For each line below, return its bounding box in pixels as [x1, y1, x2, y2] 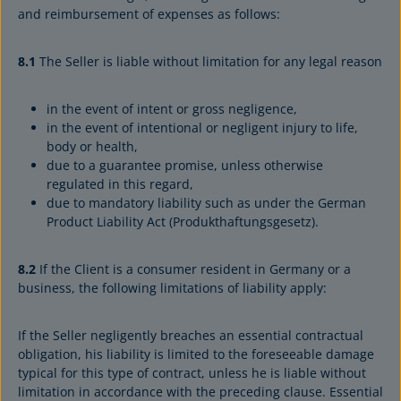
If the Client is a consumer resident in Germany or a [36, 260, 351, 277]
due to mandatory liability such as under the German [47, 194, 366, 211]
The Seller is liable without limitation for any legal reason [36, 53, 382, 70]
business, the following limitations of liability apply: [18, 279, 327, 296]
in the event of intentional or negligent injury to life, [47, 119, 358, 136]
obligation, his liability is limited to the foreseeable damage [18, 346, 374, 363]
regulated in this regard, [47, 175, 193, 192]
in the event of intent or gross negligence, [47, 100, 297, 117]
